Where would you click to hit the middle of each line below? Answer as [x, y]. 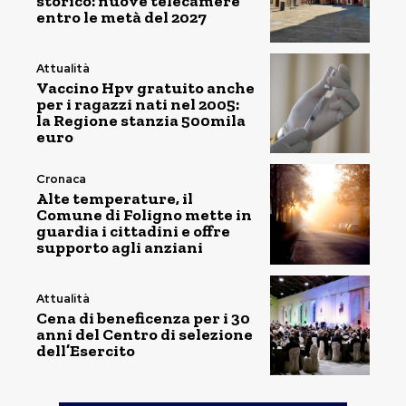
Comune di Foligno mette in [144, 215]
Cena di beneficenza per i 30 [143, 318]
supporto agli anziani [120, 248]
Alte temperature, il [115, 199]
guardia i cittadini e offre [133, 232]
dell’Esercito [86, 350]
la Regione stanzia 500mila [141, 120]
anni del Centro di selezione [145, 334]
